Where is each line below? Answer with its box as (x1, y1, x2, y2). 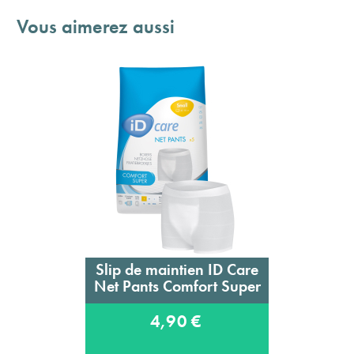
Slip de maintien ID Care (96, 258, 258, 280)
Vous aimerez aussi (17, 13, 175, 39)
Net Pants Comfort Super (93, 275, 261, 296)
